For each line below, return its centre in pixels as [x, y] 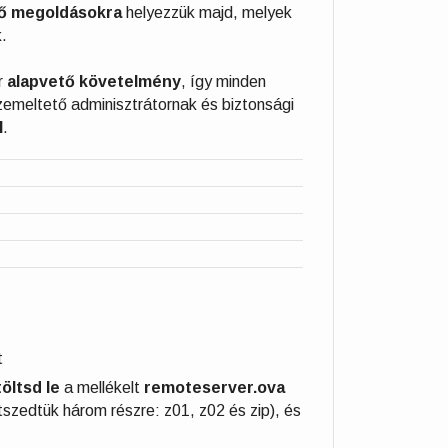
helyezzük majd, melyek [207, 12]
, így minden [223, 81]
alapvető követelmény [94, 81]
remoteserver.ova [214, 387]
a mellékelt [104, 387]
